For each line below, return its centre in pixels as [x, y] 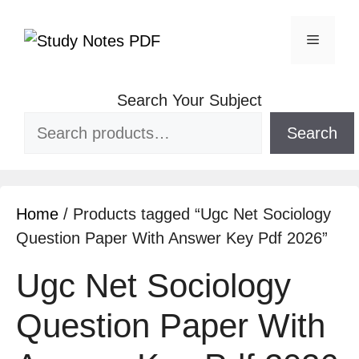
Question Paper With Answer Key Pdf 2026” [172, 238]
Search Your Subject [189, 100]
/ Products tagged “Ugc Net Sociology [195, 214]
